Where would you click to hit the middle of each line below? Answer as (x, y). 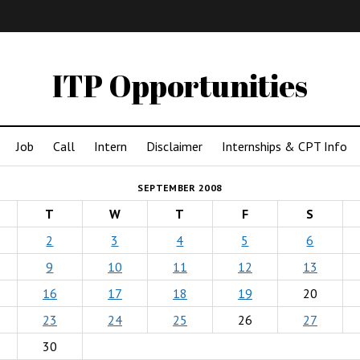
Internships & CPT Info (284, 146)
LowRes (290, 51)
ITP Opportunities (180, 86)
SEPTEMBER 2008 (180, 188)
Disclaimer (174, 146)
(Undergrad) (128, 51)
